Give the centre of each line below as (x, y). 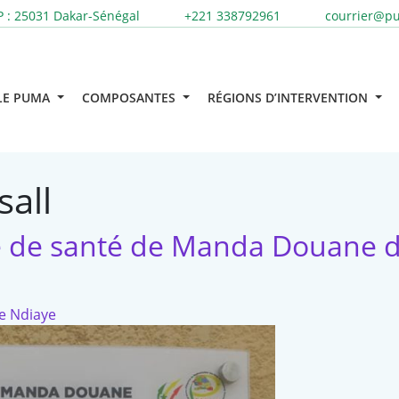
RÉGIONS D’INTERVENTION (290, 98)
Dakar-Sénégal (95, 16)
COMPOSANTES (131, 98)
